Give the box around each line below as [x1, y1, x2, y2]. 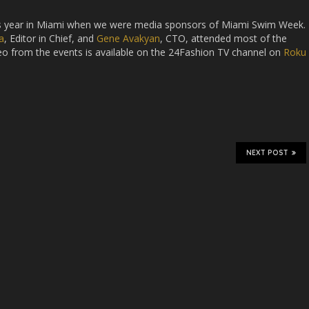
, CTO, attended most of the [160, 32, 287, 45]
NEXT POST [246, 148, 288, 157]
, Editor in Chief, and [4, 32, 97, 45]
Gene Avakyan [97, 32, 160, 45]
